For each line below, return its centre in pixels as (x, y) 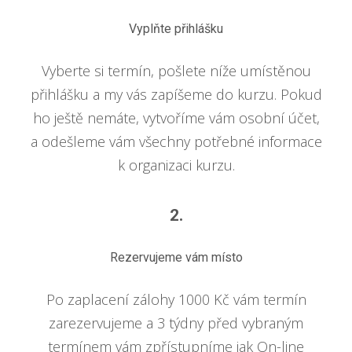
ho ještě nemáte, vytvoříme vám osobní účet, (176, 117)
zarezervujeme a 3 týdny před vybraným (176, 323)
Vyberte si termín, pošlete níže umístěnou (176, 70)
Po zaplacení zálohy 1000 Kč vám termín (176, 299)
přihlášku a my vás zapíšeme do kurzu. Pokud (176, 94)
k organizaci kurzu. (176, 165)
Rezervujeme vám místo (176, 257)
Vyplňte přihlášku (176, 28)
